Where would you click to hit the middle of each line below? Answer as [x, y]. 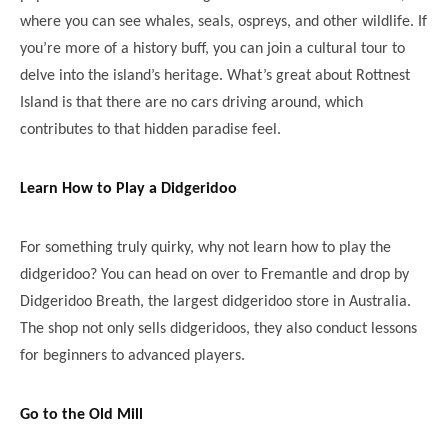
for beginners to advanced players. [132, 355]
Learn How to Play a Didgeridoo [128, 188]
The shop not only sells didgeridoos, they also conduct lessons [218, 328]
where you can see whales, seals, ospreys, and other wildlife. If [223, 21]
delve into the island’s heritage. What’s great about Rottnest [215, 75]
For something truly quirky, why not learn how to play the [205, 247]
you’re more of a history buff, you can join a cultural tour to [212, 48]
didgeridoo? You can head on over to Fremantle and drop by [214, 274]
